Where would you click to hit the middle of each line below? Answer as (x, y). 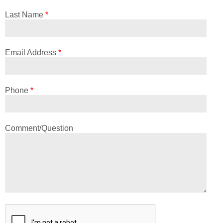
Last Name (25, 14)
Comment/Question (39, 128)
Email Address (32, 52)
